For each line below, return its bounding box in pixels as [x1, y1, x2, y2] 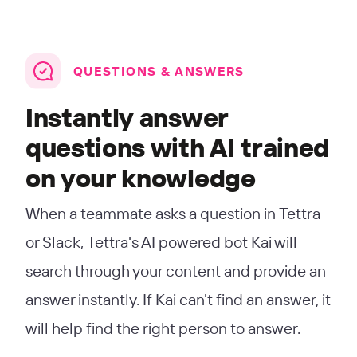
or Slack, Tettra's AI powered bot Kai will [25, 231, 297, 252]
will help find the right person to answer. [25, 317, 300, 338]
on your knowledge [25, 161, 256, 194]
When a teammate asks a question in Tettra [25, 202, 320, 223]
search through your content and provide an [25, 260, 326, 280]
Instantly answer [25, 100, 228, 133]
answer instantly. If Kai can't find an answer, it [25, 288, 331, 309]
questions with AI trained [25, 131, 329, 163]
